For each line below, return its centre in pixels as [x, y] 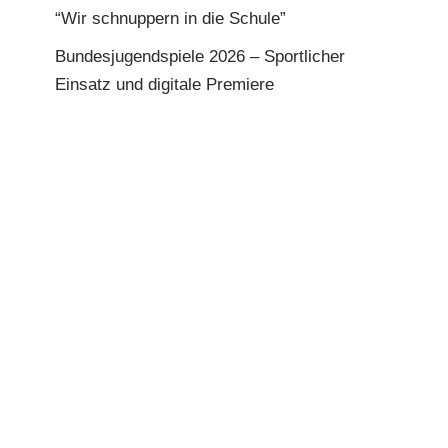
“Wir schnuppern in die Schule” [170, 18]
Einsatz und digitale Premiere [167, 84]
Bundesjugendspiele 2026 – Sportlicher [200, 56]
